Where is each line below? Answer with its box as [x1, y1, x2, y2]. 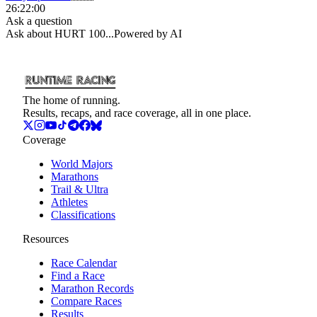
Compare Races [51, 295, 122, 308]
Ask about [6, 28, 54, 40]
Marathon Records [51, 282, 134, 295]
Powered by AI [114, 28, 182, 40]
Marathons [51, 171, 98, 183]
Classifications [51, 209, 115, 221]
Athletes [51, 196, 88, 209]
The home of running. [23, 94, 120, 107]
